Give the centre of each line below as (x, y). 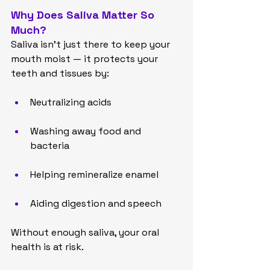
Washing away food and (87, 131)
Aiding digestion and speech (96, 203)
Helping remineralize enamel (94, 174)
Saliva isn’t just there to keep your (92, 44)
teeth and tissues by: (60, 73)
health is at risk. (47, 247)
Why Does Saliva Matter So (84, 15)
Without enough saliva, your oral (86, 232)
